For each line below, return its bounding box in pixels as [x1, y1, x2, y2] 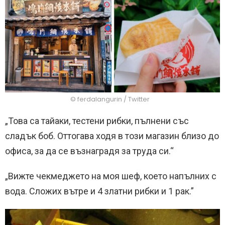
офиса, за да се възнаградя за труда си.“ [5, 146, 174, 157]
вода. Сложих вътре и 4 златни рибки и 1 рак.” [5, 186, 194, 197]
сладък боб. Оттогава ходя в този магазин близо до [5, 131, 219, 142]
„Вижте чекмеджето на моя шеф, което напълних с [5, 171, 216, 182]
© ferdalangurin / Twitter [70, 94, 150, 104]
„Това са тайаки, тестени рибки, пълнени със [5, 116, 189, 127]
